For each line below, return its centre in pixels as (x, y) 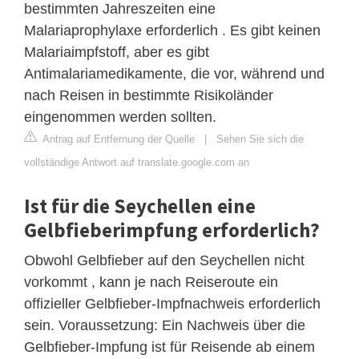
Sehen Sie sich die (260, 139)
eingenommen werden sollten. (120, 117)
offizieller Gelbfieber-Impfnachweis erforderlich (172, 303)
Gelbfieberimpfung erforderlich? (172, 230)
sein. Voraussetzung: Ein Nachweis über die (165, 325)
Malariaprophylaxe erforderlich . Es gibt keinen (172, 30)
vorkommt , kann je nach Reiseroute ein (151, 282)
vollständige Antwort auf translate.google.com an (137, 162)
